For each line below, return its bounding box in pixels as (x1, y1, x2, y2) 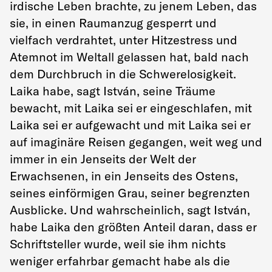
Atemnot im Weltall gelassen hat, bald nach (10, 49, 249, 64)
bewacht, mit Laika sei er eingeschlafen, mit (10, 100, 252, 115)
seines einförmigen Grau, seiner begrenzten (10, 185, 250, 200)
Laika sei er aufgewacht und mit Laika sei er (10, 117, 251, 132)
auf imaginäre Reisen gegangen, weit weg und (10, 134, 262, 149)
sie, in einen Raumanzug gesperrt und (10, 15, 217, 30)
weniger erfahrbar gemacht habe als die (10, 253, 230, 268)
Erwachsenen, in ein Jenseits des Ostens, (10, 168, 238, 183)
